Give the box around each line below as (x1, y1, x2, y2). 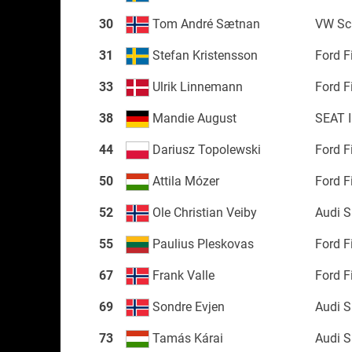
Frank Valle (148, 267, 214, 283)
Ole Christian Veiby (148, 204, 257, 220)
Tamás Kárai (148, 330, 223, 346)
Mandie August (148, 110, 236, 126)
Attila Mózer (148, 173, 219, 189)
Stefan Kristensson (148, 47, 258, 63)
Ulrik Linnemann (148, 79, 243, 94)
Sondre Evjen (148, 299, 225, 314)
